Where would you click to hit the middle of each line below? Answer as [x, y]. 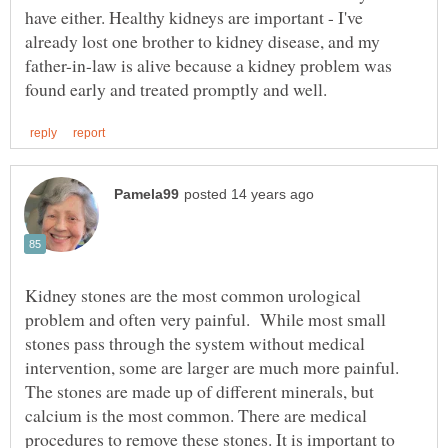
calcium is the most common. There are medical [196, 414]
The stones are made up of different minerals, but [199, 390]
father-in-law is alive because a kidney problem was [208, 64]
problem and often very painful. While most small [205, 318]
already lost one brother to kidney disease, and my [202, 40]
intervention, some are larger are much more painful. [212, 366]
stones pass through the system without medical [195, 342]
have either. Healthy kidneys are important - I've [194, 16]
